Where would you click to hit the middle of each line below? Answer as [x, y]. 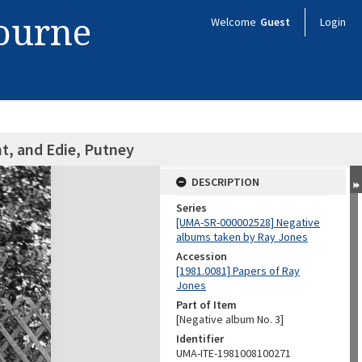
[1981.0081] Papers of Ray [238, 271]
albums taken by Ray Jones [242, 237]
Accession [202, 256]
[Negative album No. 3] [230, 319]
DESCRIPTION [225, 182]
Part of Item [206, 305]
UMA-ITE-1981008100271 [234, 353]
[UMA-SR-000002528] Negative [248, 222]
